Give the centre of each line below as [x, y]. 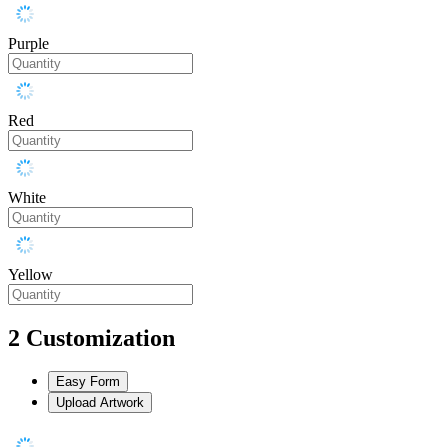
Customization [100, 337]
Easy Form [88, 382]
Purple [28, 43]
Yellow [30, 274]
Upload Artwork [100, 403]
